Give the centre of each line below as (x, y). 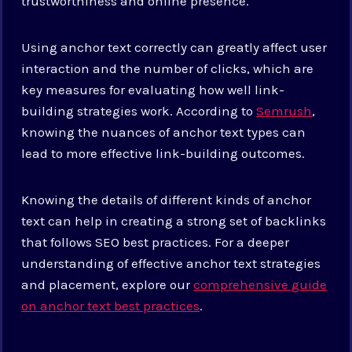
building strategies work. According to (139, 110)
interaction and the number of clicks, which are (168, 68)
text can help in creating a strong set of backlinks (174, 220)
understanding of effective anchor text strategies (171, 263)
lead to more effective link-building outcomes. (163, 153)
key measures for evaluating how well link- (153, 89)
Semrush (284, 110)
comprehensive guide (260, 284)
